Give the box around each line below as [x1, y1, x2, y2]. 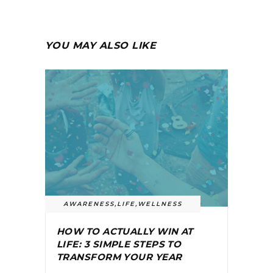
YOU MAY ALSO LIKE [45, 39, 157, 51]
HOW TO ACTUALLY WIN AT [57, 225, 193, 237]
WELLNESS [138, 199, 182, 208]
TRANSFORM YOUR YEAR [57, 250, 182, 263]
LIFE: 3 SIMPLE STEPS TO [57, 238, 182, 250]
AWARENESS [63, 199, 115, 208]
